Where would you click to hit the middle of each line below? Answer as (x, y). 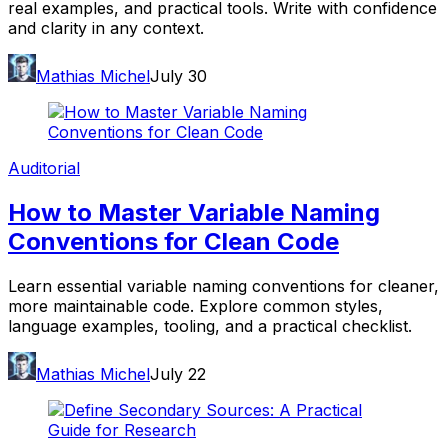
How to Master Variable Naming (194, 213)
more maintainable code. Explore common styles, (195, 306)
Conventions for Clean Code (173, 242)
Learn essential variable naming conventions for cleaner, (223, 286)
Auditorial (44, 168)
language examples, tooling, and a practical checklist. (210, 326)
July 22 (178, 374)
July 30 (178, 76)
